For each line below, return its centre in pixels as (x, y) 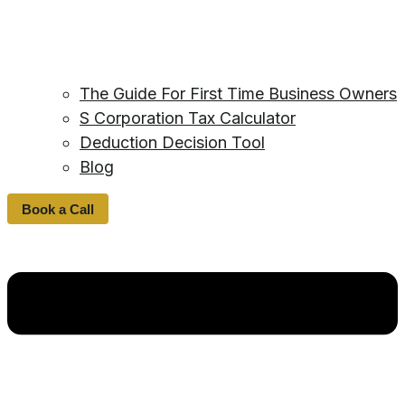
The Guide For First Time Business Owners (238, 94)
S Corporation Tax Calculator (188, 118)
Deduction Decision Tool (172, 143)
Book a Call (58, 209)
